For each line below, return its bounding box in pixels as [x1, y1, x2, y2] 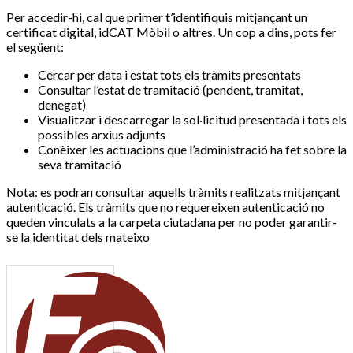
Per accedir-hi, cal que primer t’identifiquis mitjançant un [6, 9, 307, 24]
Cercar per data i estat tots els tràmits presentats [38, 66, 301, 82]
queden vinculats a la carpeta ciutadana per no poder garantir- [6, 214, 337, 229]
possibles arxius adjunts [38, 126, 165, 142]
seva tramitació [38, 156, 121, 172]
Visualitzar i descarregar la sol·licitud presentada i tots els [38, 111, 347, 127]
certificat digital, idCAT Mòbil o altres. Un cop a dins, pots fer [6, 24, 336, 39]
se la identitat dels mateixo [6, 229, 150, 244]
